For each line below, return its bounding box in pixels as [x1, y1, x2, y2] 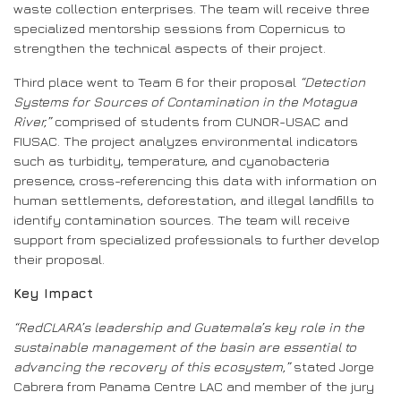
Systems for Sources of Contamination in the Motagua [13, 93, 357, 109]
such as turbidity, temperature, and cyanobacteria [13, 152, 329, 168]
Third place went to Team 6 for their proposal [13, 73, 300, 90]
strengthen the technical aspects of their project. [13, 39, 326, 55]
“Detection [300, 73, 365, 90]
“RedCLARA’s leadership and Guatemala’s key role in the [13, 319, 364, 335]
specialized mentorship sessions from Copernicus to [13, 20, 346, 36]
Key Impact [13, 285, 93, 301]
